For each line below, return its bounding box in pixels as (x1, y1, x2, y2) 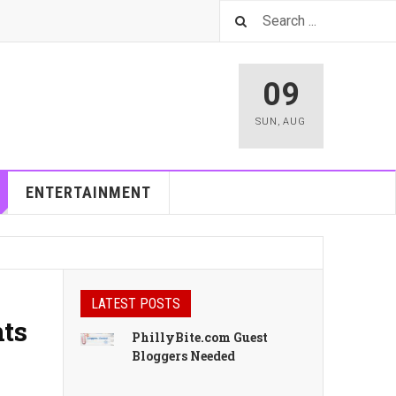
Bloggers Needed (132, 347, 236, 364)
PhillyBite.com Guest (132, 329, 269, 346)
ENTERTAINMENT (25, 183, 151, 202)
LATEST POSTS (91, 295, 180, 312)
